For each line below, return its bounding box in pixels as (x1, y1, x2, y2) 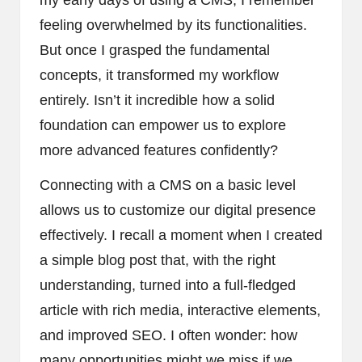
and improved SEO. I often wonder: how (40, 326, 297, 343)
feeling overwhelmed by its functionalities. (40, 16, 307, 33)
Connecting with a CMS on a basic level (40, 176, 296, 193)
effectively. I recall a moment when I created (40, 226, 322, 243)
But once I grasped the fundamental (40, 41, 270, 58)
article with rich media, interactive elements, (40, 301, 321, 318)
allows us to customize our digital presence (40, 201, 316, 218)
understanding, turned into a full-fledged (40, 276, 296, 293)
